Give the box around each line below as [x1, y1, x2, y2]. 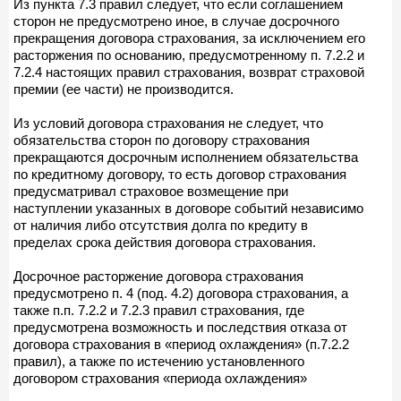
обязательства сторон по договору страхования [13, 132, 310, 148]
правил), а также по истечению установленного [13, 353, 304, 369]
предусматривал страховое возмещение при [13, 183, 288, 199]
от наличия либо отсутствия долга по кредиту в [13, 217, 308, 233]
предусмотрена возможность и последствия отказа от [13, 319, 347, 335]
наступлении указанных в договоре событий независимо [13, 200, 363, 216]
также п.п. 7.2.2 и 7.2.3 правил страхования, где [13, 302, 304, 318]
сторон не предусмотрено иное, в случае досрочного [13, 13, 339, 29]
